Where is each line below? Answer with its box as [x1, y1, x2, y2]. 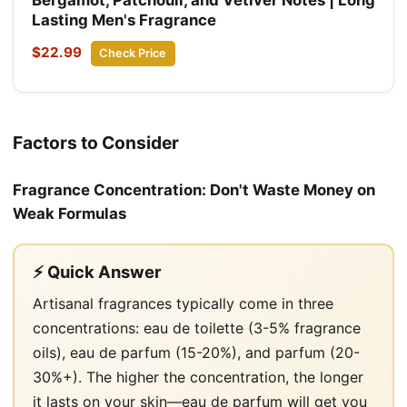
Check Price [99, 45, 167, 60]
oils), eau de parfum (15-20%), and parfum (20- [33, 342, 360, 362]
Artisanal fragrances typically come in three [33, 293, 333, 313]
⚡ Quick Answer [33, 261, 162, 282]
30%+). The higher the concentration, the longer [33, 367, 363, 386]
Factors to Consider [13, 131, 179, 154]
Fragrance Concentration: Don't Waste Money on [13, 180, 375, 199]
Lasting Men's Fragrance [32, 10, 216, 29]
